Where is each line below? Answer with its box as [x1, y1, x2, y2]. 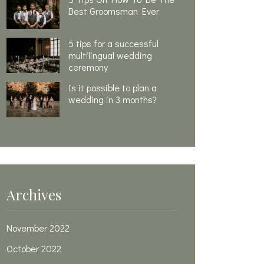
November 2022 [6, 222, 70, 235]
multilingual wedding [68, 49, 152, 62]
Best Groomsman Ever [68, 5, 159, 18]
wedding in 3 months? [68, 93, 157, 106]
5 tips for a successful [68, 37, 159, 50]
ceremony [68, 61, 108, 74]
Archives [6, 185, 61, 204]
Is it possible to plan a [68, 81, 157, 94]
